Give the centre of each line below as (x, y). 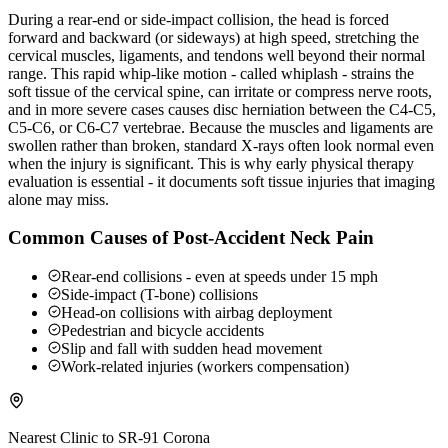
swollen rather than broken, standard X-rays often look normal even (221, 145)
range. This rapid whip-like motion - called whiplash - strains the (211, 73)
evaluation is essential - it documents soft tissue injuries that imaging (221, 181)
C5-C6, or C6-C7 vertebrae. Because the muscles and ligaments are (220, 127)
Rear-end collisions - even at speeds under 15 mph (219, 277)
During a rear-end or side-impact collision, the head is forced (198, 19)
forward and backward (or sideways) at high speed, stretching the (213, 37)
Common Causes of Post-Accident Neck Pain (191, 238)
